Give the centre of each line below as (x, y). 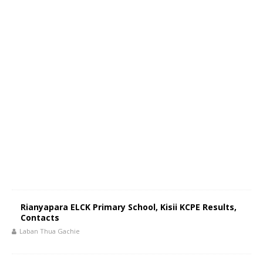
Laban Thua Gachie (50, 231)
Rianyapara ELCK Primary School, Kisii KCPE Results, (129, 207)
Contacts (40, 218)
